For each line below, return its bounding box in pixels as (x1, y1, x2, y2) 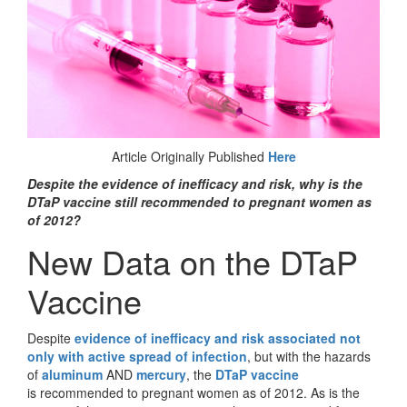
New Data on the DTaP (27, 238, 358, 285)
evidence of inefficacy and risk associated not (74, 329, 361, 348)
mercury (136, 365, 186, 384)
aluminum (42, 365, 103, 384)
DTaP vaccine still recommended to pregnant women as (27, 193, 372, 211)
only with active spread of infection (27, 347, 247, 366)
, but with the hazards (247, 347, 371, 366)
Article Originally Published (111, 147, 268, 165)
